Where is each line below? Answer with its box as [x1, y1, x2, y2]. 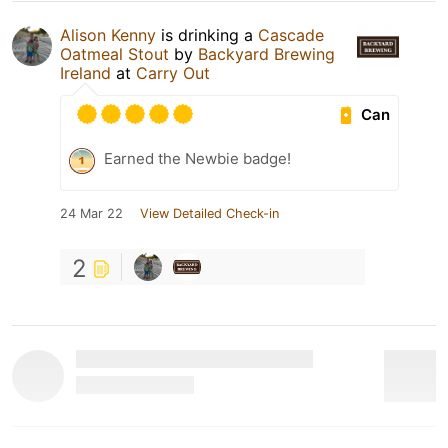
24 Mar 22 [60, 206, 123, 221]
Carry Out [136, 63, 210, 83]
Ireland [60, 63, 111, 83]
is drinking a [156, 25, 258, 45]
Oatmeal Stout [60, 44, 169, 64]
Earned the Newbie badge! [104, 149, 291, 168]
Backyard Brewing [198, 44, 335, 64]
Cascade [258, 25, 324, 45]
